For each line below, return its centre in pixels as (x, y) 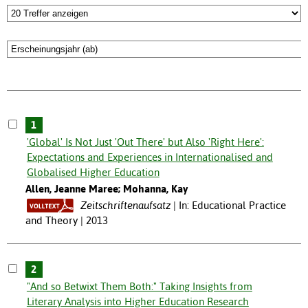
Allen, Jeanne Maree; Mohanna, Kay (106, 189)
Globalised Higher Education (93, 173)
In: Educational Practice (232, 206)
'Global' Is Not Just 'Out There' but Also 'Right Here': (145, 142)
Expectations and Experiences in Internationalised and (150, 157)
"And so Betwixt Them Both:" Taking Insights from (139, 287)
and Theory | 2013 (66, 221)
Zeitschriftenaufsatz (125, 206)
